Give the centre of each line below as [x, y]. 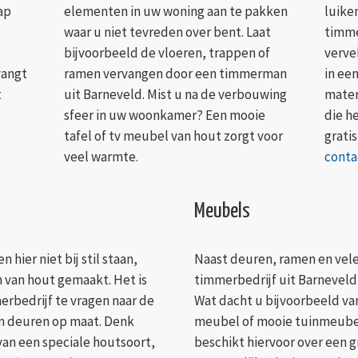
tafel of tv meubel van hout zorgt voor [173, 136]
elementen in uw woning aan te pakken [175, 12]
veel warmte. [101, 157]
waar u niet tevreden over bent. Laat [167, 32]
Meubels [222, 212]
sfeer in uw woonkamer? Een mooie [164, 115]
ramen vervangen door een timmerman [175, 74]
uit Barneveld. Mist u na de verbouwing [175, 95]
